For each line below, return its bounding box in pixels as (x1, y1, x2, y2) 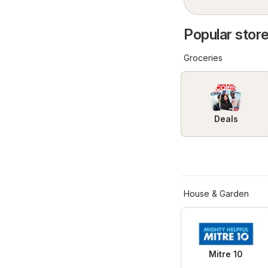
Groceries (184, 53, 223, 63)
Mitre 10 (209, 249, 243, 260)
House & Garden (184, 188, 249, 199)
